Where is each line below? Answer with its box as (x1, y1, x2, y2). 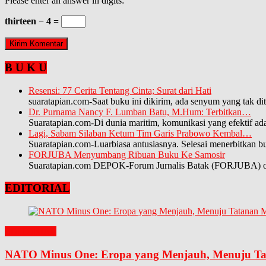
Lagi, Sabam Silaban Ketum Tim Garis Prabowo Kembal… (28, 128, 252, 138)
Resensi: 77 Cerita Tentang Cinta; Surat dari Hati (28, 85, 211, 96)
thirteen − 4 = (5, 16, 61, 27)
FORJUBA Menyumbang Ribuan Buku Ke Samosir (28, 149, 225, 160)
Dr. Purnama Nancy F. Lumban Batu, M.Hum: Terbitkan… (28, 106, 251, 117)
